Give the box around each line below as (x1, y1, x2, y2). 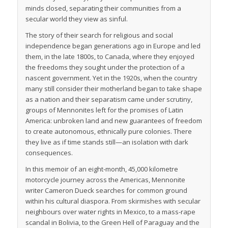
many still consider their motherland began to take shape (25, 84, 202, 94)
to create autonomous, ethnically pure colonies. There (25, 127, 192, 136)
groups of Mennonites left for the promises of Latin (25, 105, 183, 115)
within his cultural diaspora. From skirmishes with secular (25, 196, 201, 206)
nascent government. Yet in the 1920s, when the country (25, 73, 197, 83)
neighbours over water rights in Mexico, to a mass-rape (25, 207, 195, 217)
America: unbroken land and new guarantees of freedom (25, 116, 202, 126)
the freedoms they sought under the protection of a (25, 63, 185, 72)
